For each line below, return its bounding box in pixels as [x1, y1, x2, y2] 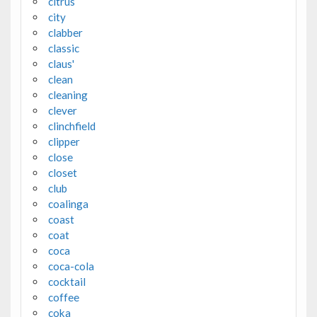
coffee [47, 291, 79, 304]
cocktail [47, 275, 86, 289]
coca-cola [47, 260, 94, 273]
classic [47, 42, 79, 55]
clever [47, 104, 77, 117]
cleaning [47, 88, 88, 102]
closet [47, 166, 77, 180]
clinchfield [47, 120, 96, 133]
